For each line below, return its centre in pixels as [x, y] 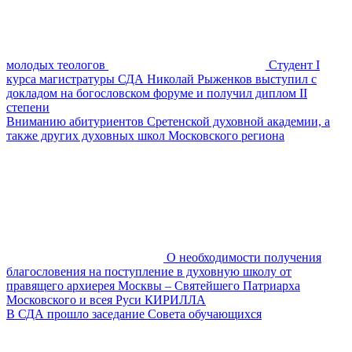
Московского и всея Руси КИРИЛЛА [106, 299]
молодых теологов [56, 64]
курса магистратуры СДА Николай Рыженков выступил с [161, 79]
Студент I [294, 64]
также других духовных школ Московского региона [145, 135]
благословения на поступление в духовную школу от [149, 271]
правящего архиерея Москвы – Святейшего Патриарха [153, 285]
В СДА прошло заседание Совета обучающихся [134, 313]
